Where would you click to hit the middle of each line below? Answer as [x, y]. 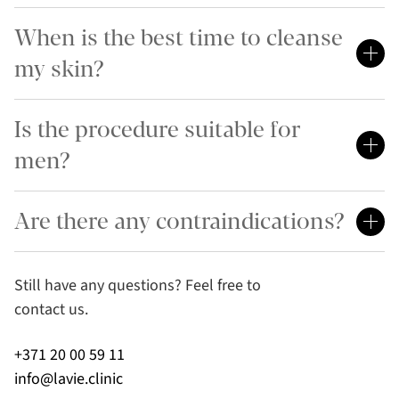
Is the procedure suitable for [157, 130]
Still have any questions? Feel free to [138, 286]
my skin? [59, 69]
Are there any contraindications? [179, 222]
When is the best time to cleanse [179, 38]
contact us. [51, 310]
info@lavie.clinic [69, 379]
